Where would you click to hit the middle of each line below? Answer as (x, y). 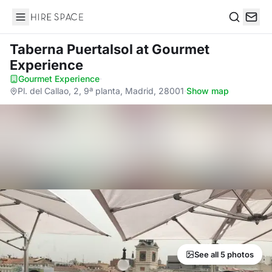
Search (243, 29)
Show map (208, 91)
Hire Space (37, 23)
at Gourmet (173, 49)
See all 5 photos (224, 254)
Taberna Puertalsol (73, 49)
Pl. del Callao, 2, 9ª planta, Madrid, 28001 (101, 91)
